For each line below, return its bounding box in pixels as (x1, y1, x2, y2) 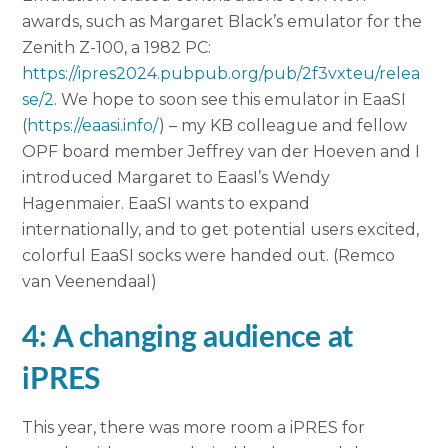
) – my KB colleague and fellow (159, 115, 408, 135)
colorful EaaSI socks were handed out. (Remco (22, 245, 396, 265)
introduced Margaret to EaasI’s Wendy (22, 167, 331, 187)
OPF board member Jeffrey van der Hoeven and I (22, 141, 421, 161)
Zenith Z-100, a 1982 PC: (22, 37, 212, 57)
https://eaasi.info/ (27, 115, 160, 135)
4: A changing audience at (22, 322, 353, 353)
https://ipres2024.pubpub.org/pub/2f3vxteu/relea (22, 63, 421, 83)
